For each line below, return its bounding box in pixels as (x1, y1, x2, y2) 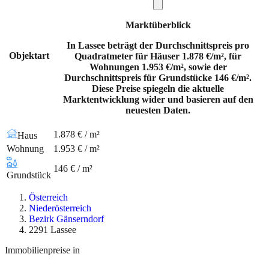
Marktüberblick (125, 20, 191, 31)
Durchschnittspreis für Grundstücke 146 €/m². (64, 73, 252, 83)
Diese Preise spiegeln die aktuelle (92, 83, 224, 94)
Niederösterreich (29, 203, 91, 214)
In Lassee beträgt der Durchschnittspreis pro (67, 40, 249, 51)
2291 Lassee (29, 225, 76, 235)
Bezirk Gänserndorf (29, 214, 104, 225)
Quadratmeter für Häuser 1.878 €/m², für (74, 51, 241, 62)
